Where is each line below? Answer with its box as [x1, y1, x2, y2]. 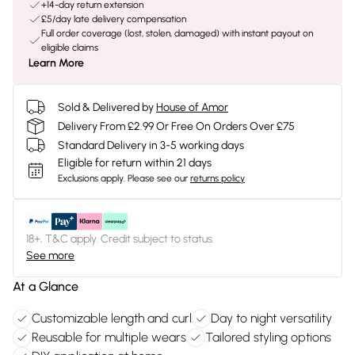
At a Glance [13, 279, 78, 294]
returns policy [190, 173, 245, 184]
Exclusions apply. [58, 173, 125, 184]
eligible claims [41, 42, 98, 53]
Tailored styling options [205, 330, 331, 345]
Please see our [128, 173, 188, 184]
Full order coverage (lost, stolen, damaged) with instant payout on [41, 28, 313, 39]
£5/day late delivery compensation [41, 13, 186, 25]
